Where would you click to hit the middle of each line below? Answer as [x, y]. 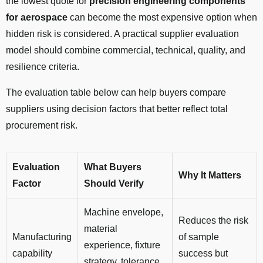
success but [203, 254]
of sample [199, 237]
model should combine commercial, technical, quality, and [126, 50]
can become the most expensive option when [162, 18]
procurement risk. [42, 126]
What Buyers [113, 167]
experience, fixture [122, 245]
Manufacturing [42, 237]
